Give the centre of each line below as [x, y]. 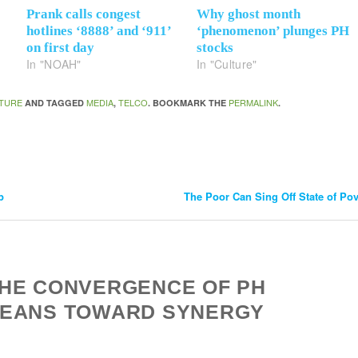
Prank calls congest [84, 14]
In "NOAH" [54, 64]
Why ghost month [249, 14]
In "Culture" [227, 64]
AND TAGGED [55, 102]
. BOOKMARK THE [189, 102]
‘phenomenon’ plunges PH [273, 30]
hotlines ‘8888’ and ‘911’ [99, 30]
